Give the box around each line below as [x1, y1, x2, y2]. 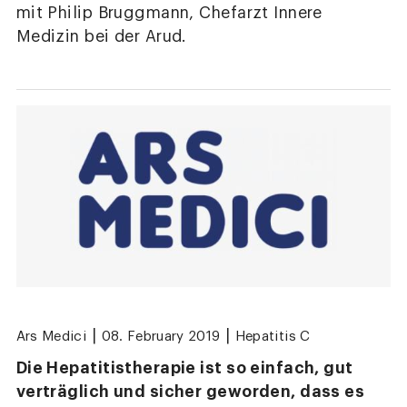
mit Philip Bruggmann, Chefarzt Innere [15, 5, 323, 21]
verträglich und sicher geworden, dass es [15, 382, 365, 400]
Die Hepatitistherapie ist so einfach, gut [15, 359, 353, 376]
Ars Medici [15, 329, 87, 343]
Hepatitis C [234, 329, 311, 343]
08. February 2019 [101, 329, 221, 343]
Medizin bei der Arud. [15, 28, 187, 45]
